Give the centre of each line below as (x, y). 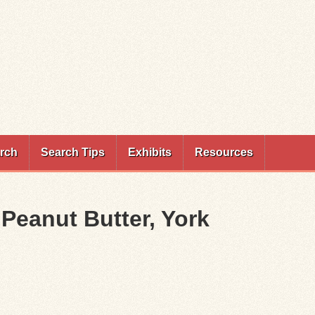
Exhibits (150, 152)
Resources (224, 152)
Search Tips (73, 152)
